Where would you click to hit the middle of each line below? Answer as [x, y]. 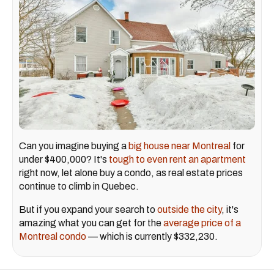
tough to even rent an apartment [177, 160]
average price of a [202, 223]
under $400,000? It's [64, 160]
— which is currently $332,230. [152, 237]
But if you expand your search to [88, 210]
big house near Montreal [180, 146]
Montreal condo [53, 237]
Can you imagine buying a [74, 146]
